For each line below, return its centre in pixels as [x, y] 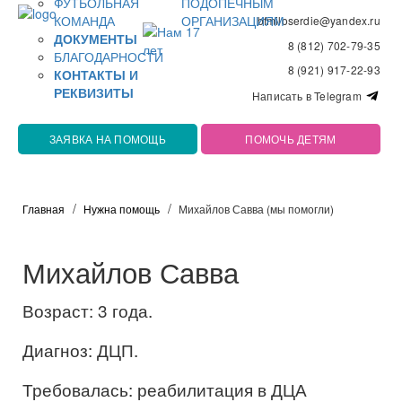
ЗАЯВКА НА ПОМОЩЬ [107, 138]
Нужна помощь [122, 208]
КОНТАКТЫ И [96, 74]
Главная [44, 208]
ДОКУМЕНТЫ [96, 38]
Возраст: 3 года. [87, 310]
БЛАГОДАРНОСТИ [109, 56]
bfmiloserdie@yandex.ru [319, 20]
